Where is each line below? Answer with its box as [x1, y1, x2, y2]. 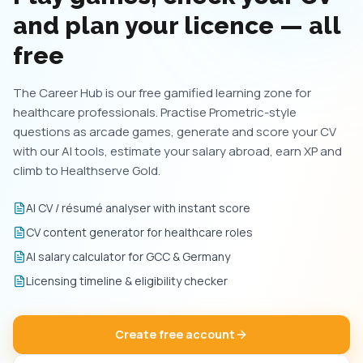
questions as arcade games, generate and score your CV [13, 123, 336, 140]
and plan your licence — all [13, 11, 340, 40]
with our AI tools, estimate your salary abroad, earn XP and [13, 143, 342, 160]
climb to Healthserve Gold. [13, 162, 160, 179]
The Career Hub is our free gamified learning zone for [13, 84, 311, 101]
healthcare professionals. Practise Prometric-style [13, 104, 297, 121]
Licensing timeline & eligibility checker [26, 273, 228, 288]
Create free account [115, 327, 235, 342]
